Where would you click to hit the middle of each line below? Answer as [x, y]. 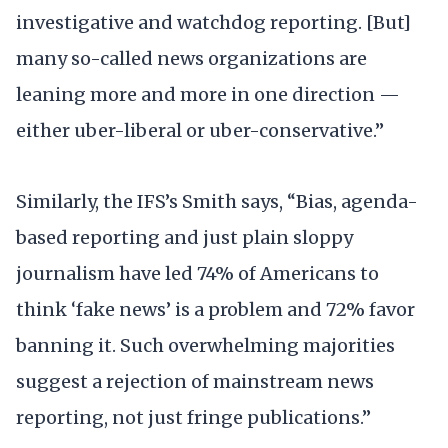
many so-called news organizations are [191, 58]
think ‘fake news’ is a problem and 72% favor [215, 309]
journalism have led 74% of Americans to [197, 273]
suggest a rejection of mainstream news [195, 381]
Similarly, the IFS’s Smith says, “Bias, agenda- [217, 201]
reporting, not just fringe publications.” [193, 417]
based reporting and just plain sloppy [184, 237]
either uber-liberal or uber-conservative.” [200, 130]
